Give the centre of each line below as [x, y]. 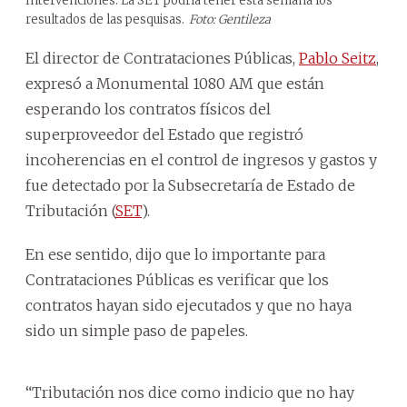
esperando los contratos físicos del [148, 109]
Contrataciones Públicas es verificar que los [177, 279]
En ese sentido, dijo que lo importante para [175, 254]
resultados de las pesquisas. [105, 19]
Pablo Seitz [338, 58]
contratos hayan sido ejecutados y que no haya [189, 305]
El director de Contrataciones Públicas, [162, 58]
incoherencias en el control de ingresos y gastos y [201, 159]
